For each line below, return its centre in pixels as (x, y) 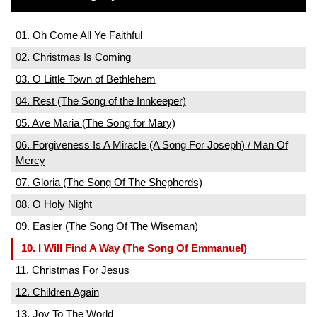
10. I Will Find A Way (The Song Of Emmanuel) (134, 248)
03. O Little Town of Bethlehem (85, 79)
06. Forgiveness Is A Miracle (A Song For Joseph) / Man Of (151, 145)
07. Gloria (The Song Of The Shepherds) (109, 182)
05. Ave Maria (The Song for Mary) (95, 123)
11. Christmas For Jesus (72, 270)
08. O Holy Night (53, 204)
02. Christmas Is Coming (73, 57)
